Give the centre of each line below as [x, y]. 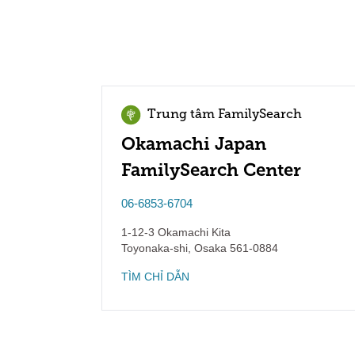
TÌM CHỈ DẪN [155, 277]
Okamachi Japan [194, 144]
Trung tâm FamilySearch [225, 115]
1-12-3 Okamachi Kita [176, 232]
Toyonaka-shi [155, 248]
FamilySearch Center [211, 170]
